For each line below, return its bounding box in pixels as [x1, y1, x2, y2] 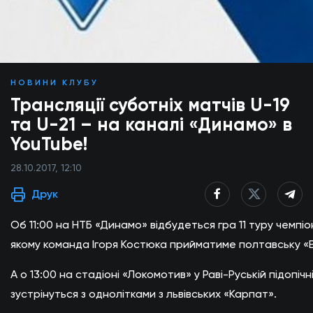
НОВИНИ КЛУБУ [10, 78, 99, 87]
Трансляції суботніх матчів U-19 [10, 94, 290, 116]
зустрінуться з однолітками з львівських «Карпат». [10, 287, 277, 300]
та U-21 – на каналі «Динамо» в [10, 113, 292, 136]
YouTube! [10, 133, 87, 155]
